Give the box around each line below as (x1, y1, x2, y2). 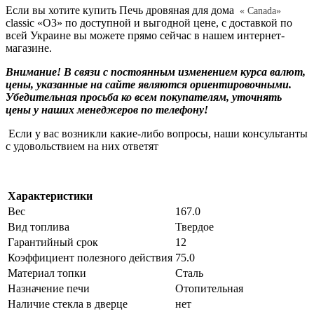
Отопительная (175, 282, 243, 294)
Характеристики (8, 189, 93, 202)
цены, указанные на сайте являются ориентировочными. (6, 78, 292, 90)
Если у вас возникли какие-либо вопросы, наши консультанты (6, 127, 308, 139)
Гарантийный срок (8, 235, 98, 248)
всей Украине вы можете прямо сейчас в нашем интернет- (6, 29, 285, 41)
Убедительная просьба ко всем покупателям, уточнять (6, 90, 282, 103)
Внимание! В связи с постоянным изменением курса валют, (6, 65, 306, 78)
